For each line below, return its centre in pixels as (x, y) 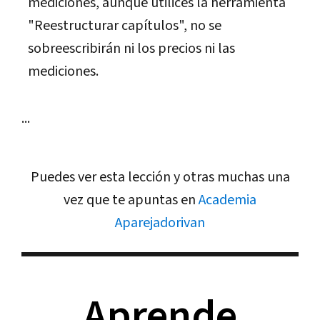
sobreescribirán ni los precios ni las (131, 48)
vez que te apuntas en (131, 200)
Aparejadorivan (160, 222)
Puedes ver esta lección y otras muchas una (160, 177)
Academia (227, 200)
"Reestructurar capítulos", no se (125, 25)
